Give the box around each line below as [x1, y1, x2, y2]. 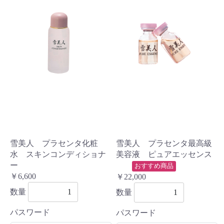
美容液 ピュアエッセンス [116, 150, 212, 158]
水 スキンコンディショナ [10, 150, 106, 158]
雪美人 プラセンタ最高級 [116, 139, 212, 147]
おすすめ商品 [134, 162, 173, 169]
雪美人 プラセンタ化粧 [10, 139, 98, 147]
